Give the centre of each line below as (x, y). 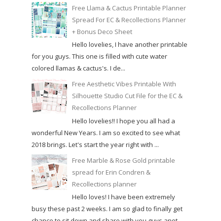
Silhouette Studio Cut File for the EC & (128, 96)
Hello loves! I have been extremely (124, 197)
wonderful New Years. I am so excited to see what (106, 132)
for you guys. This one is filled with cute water (99, 56)
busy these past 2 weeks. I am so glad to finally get (107, 209)
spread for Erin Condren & (111, 172)
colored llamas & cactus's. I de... (78, 68)
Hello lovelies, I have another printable (130, 45)
